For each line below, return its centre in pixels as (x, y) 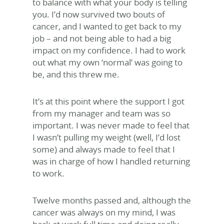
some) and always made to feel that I (104, 149)
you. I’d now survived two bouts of (99, 14)
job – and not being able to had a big (102, 38)
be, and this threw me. (76, 74)
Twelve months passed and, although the (112, 200)
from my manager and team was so (101, 113)
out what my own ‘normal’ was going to (107, 62)
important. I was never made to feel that (111, 125)
